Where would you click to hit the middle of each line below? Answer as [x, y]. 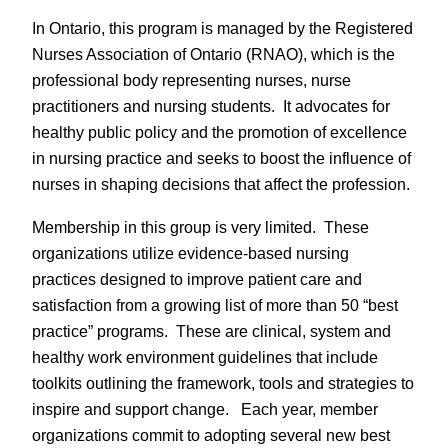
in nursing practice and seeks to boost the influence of [221, 158]
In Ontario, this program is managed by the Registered [222, 28]
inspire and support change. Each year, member [205, 408]
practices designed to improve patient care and [197, 278]
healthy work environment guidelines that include [205, 356]
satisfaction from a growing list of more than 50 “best [215, 304]
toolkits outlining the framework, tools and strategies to [223, 382]
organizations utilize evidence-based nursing [190, 252]
